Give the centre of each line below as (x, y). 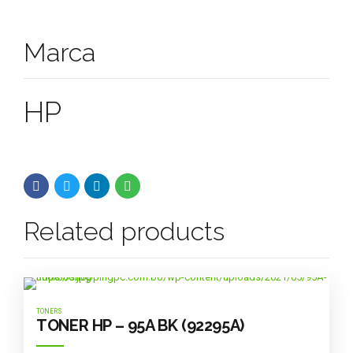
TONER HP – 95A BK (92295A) (140, 325)
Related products (124, 232)
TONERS (50, 311)
